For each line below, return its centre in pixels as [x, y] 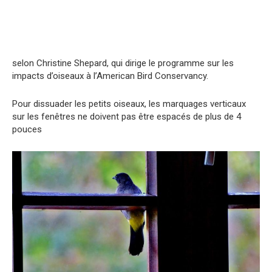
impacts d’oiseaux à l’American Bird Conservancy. [110, 76]
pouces [27, 129]
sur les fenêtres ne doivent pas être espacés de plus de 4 [127, 116]
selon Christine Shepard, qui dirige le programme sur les [123, 63]
